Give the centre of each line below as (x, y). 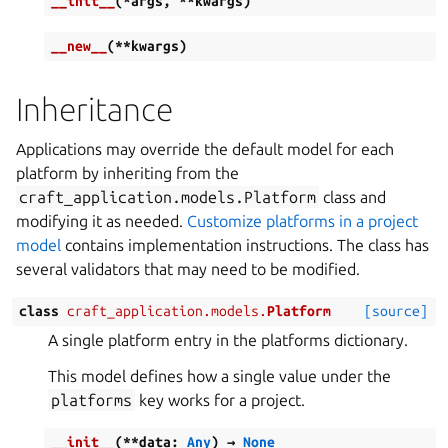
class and (353, 197)
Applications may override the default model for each (205, 149)
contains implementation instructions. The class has (245, 245)
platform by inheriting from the (127, 173)
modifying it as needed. (101, 221)
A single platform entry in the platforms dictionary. (228, 340)
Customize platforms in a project (302, 221)
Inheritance (94, 109)
